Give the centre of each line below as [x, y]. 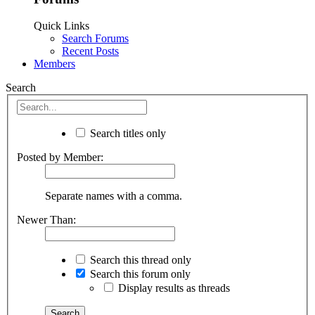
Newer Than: [46, 219]
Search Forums [95, 39]
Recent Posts [90, 51]
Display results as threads [173, 288]
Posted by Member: [60, 157]
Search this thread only [139, 259]
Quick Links [62, 26]
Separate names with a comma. [114, 195]
